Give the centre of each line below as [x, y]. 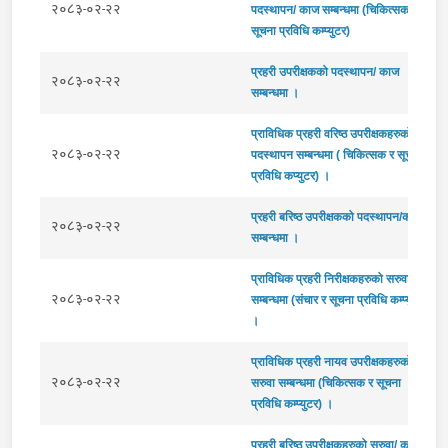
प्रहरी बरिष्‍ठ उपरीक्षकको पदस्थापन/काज [336, 216]
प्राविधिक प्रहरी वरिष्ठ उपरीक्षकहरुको [331, 133]
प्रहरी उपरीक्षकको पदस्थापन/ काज [324, 71]
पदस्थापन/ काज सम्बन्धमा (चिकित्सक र [333, 9]
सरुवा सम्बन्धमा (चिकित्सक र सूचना [325, 382]
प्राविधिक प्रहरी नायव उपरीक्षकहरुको [331, 361]
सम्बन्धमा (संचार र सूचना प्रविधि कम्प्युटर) [339, 299]
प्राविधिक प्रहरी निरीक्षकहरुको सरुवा [330, 278]
